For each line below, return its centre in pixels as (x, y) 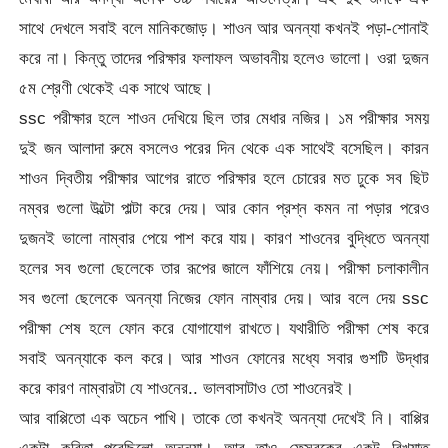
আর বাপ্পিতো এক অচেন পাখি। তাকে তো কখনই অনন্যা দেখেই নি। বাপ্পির (224, 417)
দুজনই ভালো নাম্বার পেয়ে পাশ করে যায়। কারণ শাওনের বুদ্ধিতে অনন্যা (224, 237)
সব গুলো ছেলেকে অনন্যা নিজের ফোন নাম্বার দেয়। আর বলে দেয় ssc (224, 297)
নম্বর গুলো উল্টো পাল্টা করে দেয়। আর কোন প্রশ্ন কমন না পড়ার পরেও (224, 207)
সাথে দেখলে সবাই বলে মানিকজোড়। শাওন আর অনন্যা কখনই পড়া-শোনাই (224, 27)
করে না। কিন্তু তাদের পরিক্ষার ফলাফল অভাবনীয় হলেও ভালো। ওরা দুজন (224, 57)
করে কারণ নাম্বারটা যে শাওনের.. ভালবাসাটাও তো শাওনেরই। (187, 387)
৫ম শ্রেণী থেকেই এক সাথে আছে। (116, 87)
